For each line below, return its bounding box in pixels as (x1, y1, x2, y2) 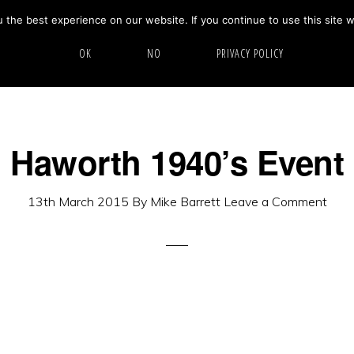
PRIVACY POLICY (216, 46, 284, 61)
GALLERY (277, 24, 332, 39)
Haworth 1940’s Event (10, 138, 344, 186)
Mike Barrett (149, 194, 220, 209)
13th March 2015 (27, 194, 129, 209)
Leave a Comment (223, 194, 327, 209)
